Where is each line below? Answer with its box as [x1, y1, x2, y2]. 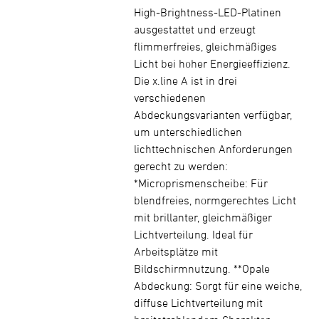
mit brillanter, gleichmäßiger [134, 211, 272, 224]
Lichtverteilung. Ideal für [134, 228, 253, 241]
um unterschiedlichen [134, 125, 242, 138]
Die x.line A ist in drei [134, 74, 237, 87]
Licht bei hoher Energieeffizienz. [134, 57, 291, 70]
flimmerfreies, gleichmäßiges [134, 40, 277, 53]
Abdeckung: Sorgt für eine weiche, [134, 279, 302, 292]
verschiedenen [134, 91, 206, 104]
